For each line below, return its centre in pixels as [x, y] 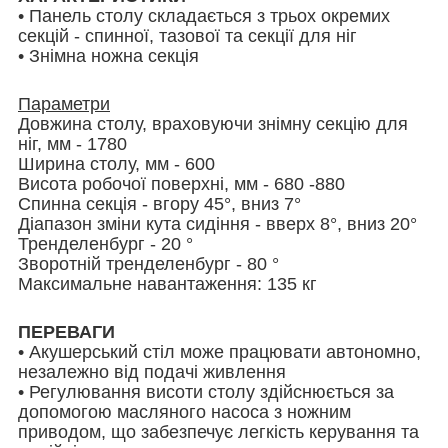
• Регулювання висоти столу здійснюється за [206, 391]
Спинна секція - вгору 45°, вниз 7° [159, 203]
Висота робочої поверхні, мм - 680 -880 [181, 183]
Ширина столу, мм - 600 [116, 163]
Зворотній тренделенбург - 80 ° [148, 263]
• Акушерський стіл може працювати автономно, [219, 351]
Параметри [64, 103]
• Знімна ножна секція [108, 55]
